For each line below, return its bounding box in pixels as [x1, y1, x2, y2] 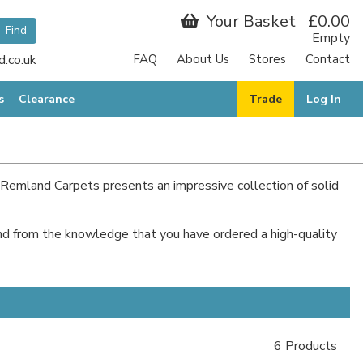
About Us [177, 51, 229, 67]
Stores [249, 51, 286, 67]
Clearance [19, 92, 75, 107]
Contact [305, 51, 350, 67]
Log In [306, 92, 341, 107]
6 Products [274, 337, 337, 355]
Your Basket [207, 11, 296, 32]
